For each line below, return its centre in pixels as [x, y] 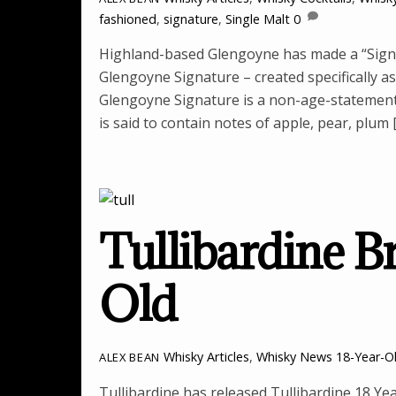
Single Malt [258, 19]
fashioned [128, 19]
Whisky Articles [206, 357]
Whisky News [294, 357]
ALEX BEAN [129, 358]
